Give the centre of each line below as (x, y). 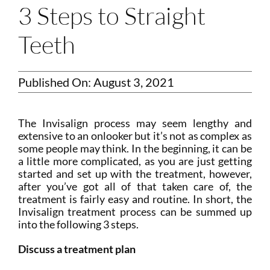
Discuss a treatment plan (77, 249)
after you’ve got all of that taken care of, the (135, 187)
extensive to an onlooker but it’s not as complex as (135, 136)
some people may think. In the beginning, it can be (135, 149)
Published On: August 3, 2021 (96, 82)
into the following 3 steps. (78, 224)
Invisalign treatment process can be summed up (135, 212)
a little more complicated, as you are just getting (135, 161)
